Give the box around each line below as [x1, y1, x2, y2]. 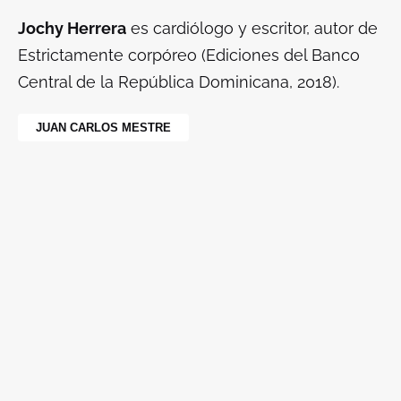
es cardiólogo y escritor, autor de [126, 19, 378, 38]
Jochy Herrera [18, 19, 126, 38]
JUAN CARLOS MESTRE [36, 121, 171, 135]
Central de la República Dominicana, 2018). [18, 73, 339, 92]
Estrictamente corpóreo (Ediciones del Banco [18, 46, 360, 65]
